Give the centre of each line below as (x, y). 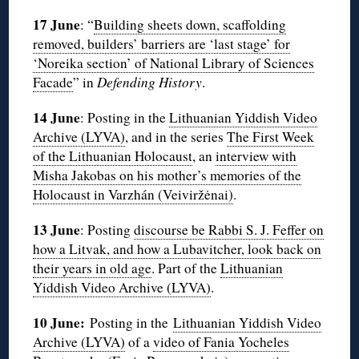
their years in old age (93, 268)
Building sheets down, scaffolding (190, 25)
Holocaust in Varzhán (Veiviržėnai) (133, 195)
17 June (57, 25)
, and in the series (176, 137)
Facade (53, 83)
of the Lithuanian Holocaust (113, 156)
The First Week (271, 137)
